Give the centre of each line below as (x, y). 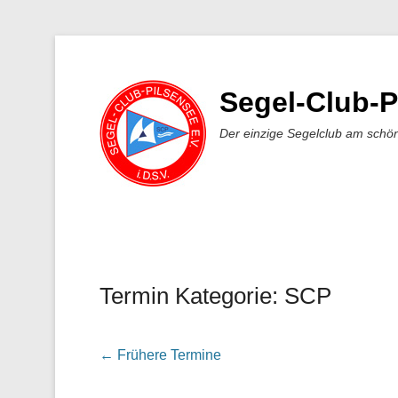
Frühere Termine (167, 355)
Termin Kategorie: (192, 296)
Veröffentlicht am (154, 337)
